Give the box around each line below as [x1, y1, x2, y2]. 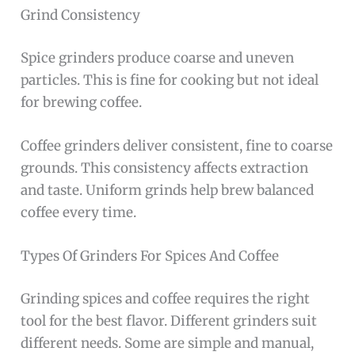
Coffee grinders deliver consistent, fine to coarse [21, 137, 334, 155]
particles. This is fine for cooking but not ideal [21, 71, 319, 89]
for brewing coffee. [21, 93, 143, 111]
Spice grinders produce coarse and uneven [21, 48, 295, 67]
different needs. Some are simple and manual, [21, 334, 315, 352]
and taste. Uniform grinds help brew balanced [21, 181, 315, 200]
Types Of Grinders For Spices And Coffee [21, 247, 280, 265]
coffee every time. [21, 204, 137, 222]
